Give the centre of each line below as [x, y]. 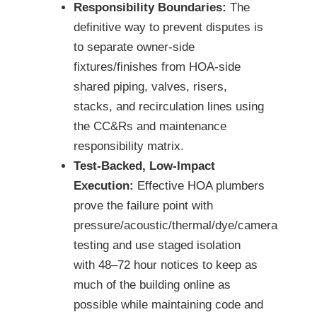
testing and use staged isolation [157, 246]
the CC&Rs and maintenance [150, 127]
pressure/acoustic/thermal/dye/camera [175, 226]
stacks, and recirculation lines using [169, 107]
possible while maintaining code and [168, 305]
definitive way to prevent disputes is [168, 28]
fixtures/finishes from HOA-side [157, 67]
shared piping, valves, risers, [150, 87]
